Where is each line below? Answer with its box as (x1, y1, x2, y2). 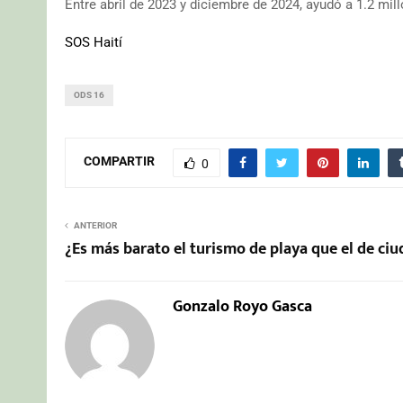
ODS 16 (74, 89, 104, 100)
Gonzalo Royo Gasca (173, 292, 312, 320)
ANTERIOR (74, 219, 117, 230)
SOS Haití (65, 33, 122, 50)
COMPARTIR (84, 154, 155, 169)
